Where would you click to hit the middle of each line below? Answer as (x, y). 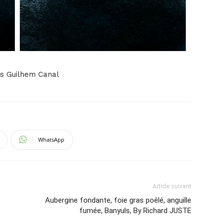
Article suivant (172, 186)
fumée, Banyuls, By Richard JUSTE (135, 210)
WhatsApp (51, 139)
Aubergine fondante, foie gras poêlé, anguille (118, 200)
